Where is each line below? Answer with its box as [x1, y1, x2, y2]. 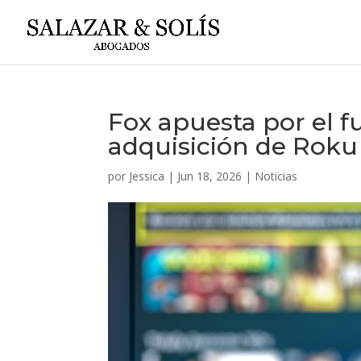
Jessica [129, 168, 165, 184]
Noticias [255, 168, 298, 184]
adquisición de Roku [108, 131, 359, 161]
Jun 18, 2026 [177, 168, 243, 184]
